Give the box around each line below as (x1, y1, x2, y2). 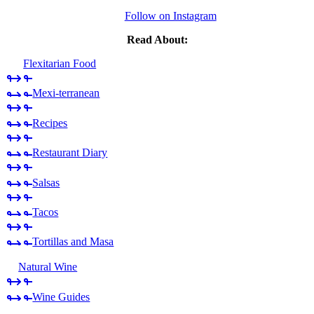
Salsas (32, 176, 60, 189)
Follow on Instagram (124, 10, 217, 22)
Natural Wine (18, 261, 78, 273)
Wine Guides (32, 290, 90, 303)
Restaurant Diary (32, 146, 108, 159)
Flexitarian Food (23, 57, 97, 70)
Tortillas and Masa (32, 235, 114, 248)
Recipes (32, 116, 68, 129)
